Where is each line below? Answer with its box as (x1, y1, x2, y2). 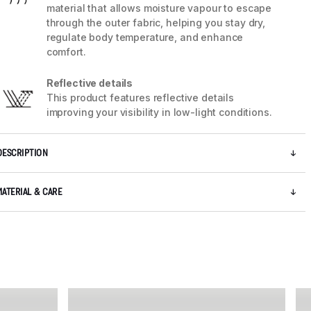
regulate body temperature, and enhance (46, 31, 244, 44)
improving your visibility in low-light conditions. (46, 106, 272, 119)
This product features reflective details (46, 92, 235, 104)
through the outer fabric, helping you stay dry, (46, 17, 266, 29)
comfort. (46, 46, 86, 58)
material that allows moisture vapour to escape (46, 2, 272, 15)
